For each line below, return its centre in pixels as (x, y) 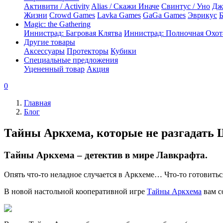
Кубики (123, 51)
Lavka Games (119, 15)
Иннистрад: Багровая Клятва (73, 33)
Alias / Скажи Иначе (125, 6)
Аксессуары (44, 51)
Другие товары (50, 42)
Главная (37, 103)
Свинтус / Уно (186, 6)
